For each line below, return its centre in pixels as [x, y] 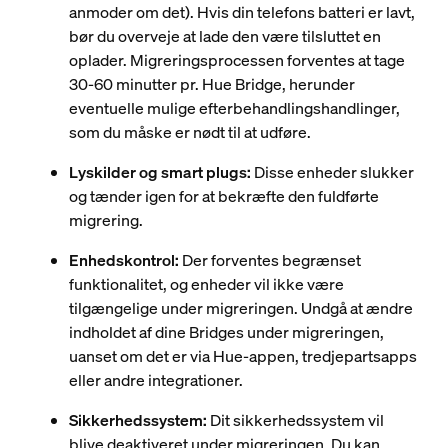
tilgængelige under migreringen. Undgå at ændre [240, 308]
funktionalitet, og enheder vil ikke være [206, 284]
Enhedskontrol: [125, 260]
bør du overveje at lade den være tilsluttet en [224, 36]
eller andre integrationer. [155, 380]
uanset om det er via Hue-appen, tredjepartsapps [242, 356]
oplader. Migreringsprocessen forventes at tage [236, 60]
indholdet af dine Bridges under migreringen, [226, 332]
